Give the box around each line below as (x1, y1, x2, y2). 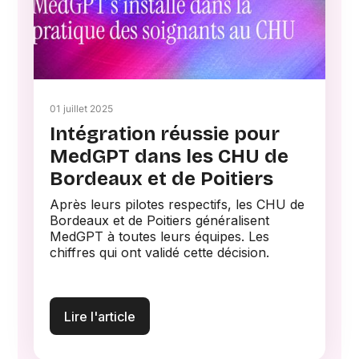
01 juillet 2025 (50, 103, 114, 115)
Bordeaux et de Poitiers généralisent (50, 212, 270, 229)
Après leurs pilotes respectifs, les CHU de (50, 196, 305, 213)
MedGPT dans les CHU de (50, 145, 289, 168)
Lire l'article (64, 308, 136, 325)
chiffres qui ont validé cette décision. (50, 244, 270, 261)
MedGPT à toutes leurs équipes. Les (50, 228, 270, 245)
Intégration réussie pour (50, 123, 280, 146)
